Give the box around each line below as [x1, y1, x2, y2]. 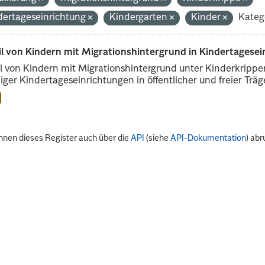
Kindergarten [109, 12, 170, 22]
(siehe [144, 134, 171, 143]
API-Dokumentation [170, 134, 247, 143]
